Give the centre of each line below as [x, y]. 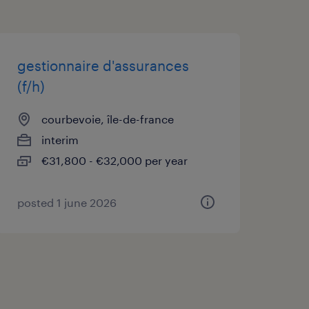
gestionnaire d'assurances [103, 65]
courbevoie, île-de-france [107, 119]
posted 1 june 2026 [67, 202]
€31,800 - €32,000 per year [114, 160]
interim [60, 139]
